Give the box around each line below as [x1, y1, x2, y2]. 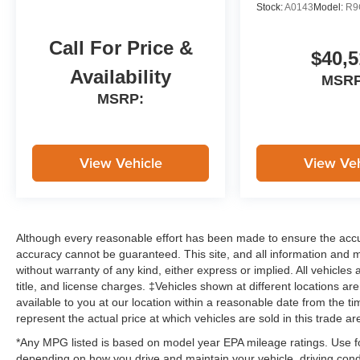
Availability [70, 65, 172, 88]
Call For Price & [48, 36, 193, 59]
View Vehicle [79, 152, 162, 173]
